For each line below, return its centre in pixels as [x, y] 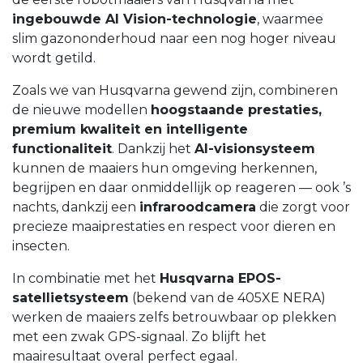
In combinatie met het [86, 278]
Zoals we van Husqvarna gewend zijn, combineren [175, 90]
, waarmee [290, 19]
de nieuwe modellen [81, 109]
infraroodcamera [198, 207]
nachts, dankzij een [76, 207]
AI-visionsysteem [255, 148]
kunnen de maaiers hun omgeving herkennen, [164, 168]
